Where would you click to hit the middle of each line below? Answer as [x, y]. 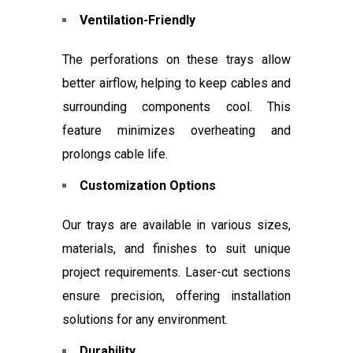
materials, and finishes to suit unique [176, 249]
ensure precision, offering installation [176, 296]
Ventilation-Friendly [137, 20]
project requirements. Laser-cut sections [176, 273]
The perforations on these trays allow [176, 60]
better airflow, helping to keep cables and [176, 84]
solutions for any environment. [145, 320]
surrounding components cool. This [176, 107]
